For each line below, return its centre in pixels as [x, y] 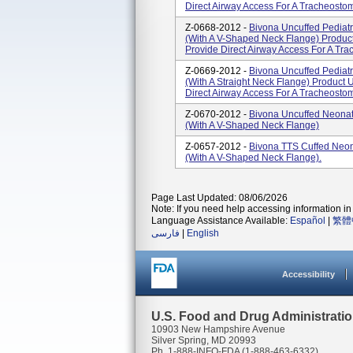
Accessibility [308, 274]
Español [308, 221]
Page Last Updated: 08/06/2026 [219, 198]
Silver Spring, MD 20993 [204, 340]
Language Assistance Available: [221, 221]
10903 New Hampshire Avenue [218, 329]
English [203, 233]
